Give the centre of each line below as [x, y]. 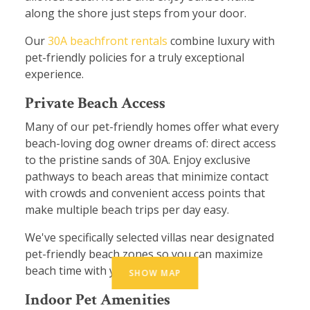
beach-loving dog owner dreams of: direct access [151, 143]
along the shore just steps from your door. [137, 13]
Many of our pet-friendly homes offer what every [152, 126]
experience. [54, 74]
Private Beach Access [95, 103]
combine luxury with [221, 40]
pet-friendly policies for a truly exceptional [135, 57]
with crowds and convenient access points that [145, 193]
